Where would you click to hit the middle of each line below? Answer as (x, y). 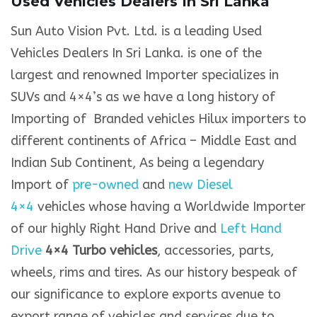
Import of (41, 185)
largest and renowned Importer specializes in (145, 75)
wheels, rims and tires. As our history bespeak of (154, 273)
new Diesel (201, 185)
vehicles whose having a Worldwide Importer (170, 207)
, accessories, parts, (215, 251)
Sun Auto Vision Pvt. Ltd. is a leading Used (136, 31)
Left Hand (251, 229)
